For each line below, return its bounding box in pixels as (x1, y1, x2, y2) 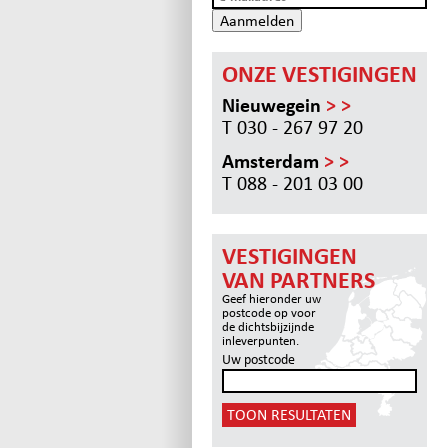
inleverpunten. (222, 333, 299, 347)
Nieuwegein (222, 93, 326, 116)
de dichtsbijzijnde (222, 319, 314, 333)
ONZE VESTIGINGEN (222, 61, 417, 86)
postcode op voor (222, 305, 316, 319)
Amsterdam (222, 149, 324, 172)
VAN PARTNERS (222, 267, 375, 292)
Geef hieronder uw (222, 291, 321, 305)
